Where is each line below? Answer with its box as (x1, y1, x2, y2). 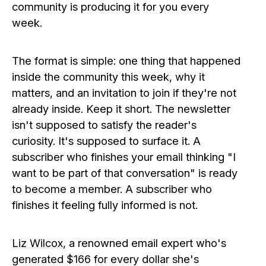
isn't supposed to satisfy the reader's (12, 118, 197, 131)
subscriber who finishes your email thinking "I (12, 150, 236, 163)
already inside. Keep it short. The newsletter (12, 102, 230, 115)
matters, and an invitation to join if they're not (12, 85, 236, 99)
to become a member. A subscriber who (12, 182, 212, 195)
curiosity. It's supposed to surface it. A (12, 134, 201, 147)
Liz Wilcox (12, 236, 63, 249)
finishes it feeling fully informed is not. (12, 198, 198, 211)
